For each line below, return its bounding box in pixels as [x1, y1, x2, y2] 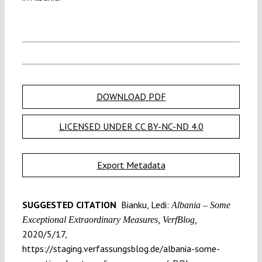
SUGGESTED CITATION [22, 198, 119, 211]
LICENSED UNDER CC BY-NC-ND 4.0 [58, 120, 204, 132]
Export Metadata [96, 158, 166, 171]
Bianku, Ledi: [118, 198, 169, 211]
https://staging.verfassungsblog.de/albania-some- [22, 242, 220, 254]
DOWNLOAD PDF [96, 90, 166, 102]
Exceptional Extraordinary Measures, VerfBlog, [22, 214, 197, 225]
